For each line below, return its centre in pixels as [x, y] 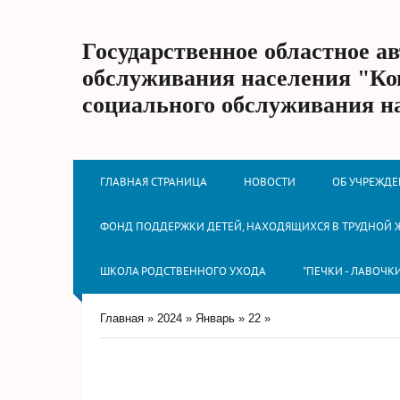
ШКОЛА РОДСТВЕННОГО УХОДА [183, 271]
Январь [215, 318]
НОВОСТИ [270, 182]
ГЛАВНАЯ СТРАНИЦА [154, 182]
